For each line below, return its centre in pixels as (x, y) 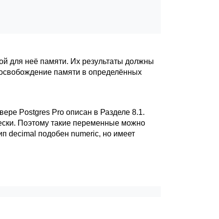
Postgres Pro (42, 112)
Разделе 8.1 (121, 112)
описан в (82, 112)
